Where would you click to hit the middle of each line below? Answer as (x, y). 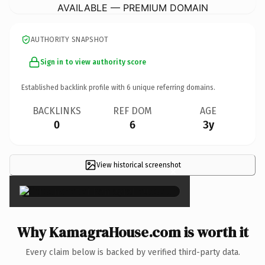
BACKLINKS (57, 111)
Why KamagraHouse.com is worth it (132, 232)
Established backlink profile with (74, 87)
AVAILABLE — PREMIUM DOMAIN (132, 7)
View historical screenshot (138, 165)
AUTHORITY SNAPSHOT (70, 39)
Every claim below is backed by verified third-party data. (132, 252)
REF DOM (132, 111)
